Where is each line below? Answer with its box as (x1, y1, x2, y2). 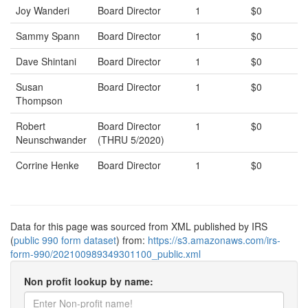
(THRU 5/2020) (98, 133, 164, 146)
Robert (16, 119, 45, 133)
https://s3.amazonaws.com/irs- (148, 233, 280, 247)
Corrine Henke (16, 158, 79, 172)
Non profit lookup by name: (24, 274, 153, 288)
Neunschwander (16, 133, 87, 146)
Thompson (16, 93, 63, 107)
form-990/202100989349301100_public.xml (10, 247, 201, 261)
